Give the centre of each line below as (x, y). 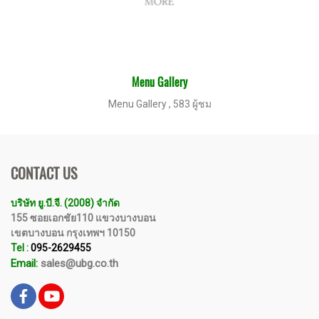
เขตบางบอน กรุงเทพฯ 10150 (73, 233)
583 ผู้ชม (192, 104)
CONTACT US (44, 173)
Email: (24, 263)
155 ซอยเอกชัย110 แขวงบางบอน (84, 218)
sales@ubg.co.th (78, 263)
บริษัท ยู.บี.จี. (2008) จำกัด (65, 203)
